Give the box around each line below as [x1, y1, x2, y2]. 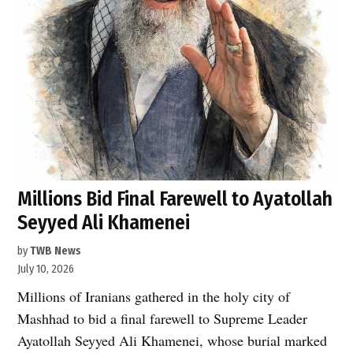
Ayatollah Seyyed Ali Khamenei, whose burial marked [17, 331, 328, 351]
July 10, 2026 [17, 262, 75, 277]
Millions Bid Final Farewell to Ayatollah [17, 187, 333, 212]
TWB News [30, 244, 82, 258]
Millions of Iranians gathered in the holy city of [17, 287, 291, 307]
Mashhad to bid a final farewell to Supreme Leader [17, 309, 308, 329]
